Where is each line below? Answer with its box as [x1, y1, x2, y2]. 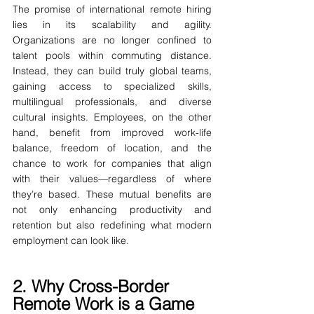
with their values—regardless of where [13, 172, 212, 186]
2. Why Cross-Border [13, 276, 174, 297]
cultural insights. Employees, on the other [13, 111, 212, 124]
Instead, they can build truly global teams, [13, 64, 212, 78]
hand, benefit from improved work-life [13, 126, 212, 139]
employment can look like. [13, 234, 129, 247]
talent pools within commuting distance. [13, 49, 212, 62]
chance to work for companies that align [13, 157, 212, 170]
